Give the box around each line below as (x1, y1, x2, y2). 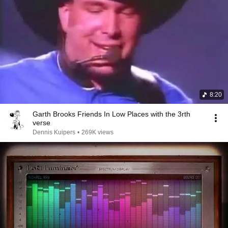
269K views (81, 129, 113, 136)
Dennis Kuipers (33, 129, 75, 136)
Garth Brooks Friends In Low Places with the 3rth (33, 110, 77, 118)
